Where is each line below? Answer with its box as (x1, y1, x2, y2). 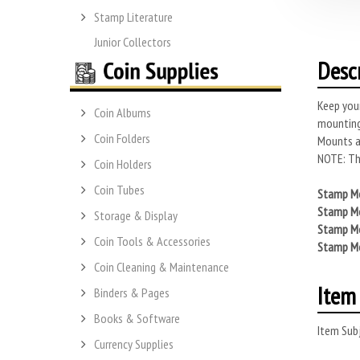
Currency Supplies (94, 336, 174, 353)
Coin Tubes (94, 182, 145, 198)
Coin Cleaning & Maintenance (94, 259, 229, 276)
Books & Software (94, 310, 180, 327)
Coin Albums (94, 104, 151, 121)
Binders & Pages (94, 284, 170, 301)
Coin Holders (94, 156, 152, 173)
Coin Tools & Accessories (94, 233, 211, 250)
